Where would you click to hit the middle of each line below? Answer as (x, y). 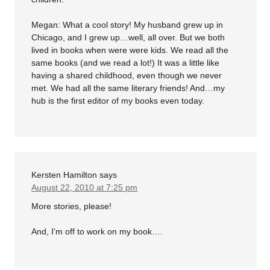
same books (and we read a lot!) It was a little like (126, 62)
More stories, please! (72, 206)
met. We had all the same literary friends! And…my (128, 88)
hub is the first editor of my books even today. (118, 100)
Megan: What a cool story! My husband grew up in (127, 24)
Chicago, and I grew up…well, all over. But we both (128, 37)
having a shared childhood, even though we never (127, 75)
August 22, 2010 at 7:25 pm (85, 187)
